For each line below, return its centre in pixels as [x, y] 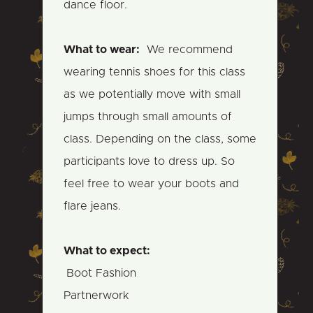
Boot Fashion [101, 274]
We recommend [186, 50]
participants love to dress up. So [149, 162]
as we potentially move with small [152, 95]
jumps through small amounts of [147, 117]
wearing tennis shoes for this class [154, 72]
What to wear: [101, 50]
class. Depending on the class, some [160, 139]
